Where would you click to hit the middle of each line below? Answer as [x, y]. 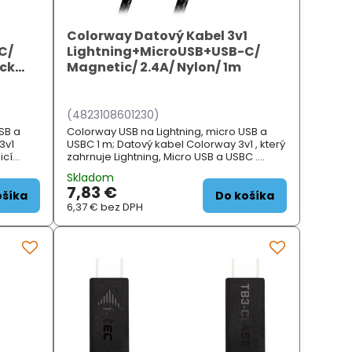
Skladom [91, 178]
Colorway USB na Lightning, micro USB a [167, 132]
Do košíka [245, 196]
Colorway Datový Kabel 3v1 [158, 36]
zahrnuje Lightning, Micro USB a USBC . [163, 157]
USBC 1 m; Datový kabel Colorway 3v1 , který [176, 145]
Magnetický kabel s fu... [126, 170]
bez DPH [122, 207]
